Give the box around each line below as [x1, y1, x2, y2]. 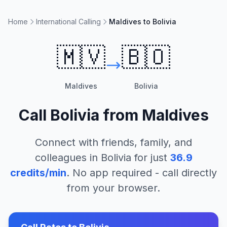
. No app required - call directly [66, 167, 217, 179]
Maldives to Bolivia [109, 17, 176, 26]
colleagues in [34, 152, 101, 164]
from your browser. [67, 182, 160, 194]
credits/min [10, 167, 66, 179]
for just [131, 152, 167, 164]
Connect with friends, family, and [35, 136, 192, 148]
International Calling [36, 17, 101, 26]
